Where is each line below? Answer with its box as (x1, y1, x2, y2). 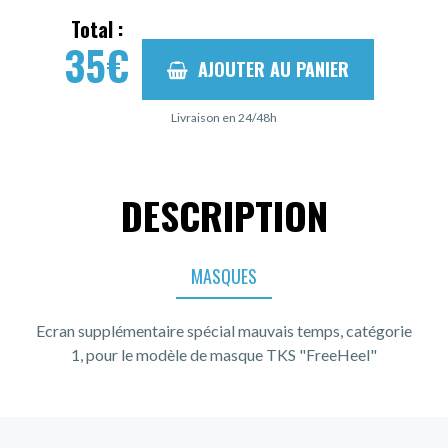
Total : (70, 14, 123, 45)
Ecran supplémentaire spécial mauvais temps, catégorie (36, 320, 412, 340)
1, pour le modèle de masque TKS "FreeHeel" (71, 344, 377, 364)
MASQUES (191, 262, 257, 289)
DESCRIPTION (120, 186, 328, 243)
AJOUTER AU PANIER (198, 55, 349, 82)
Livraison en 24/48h (171, 109, 277, 125)
